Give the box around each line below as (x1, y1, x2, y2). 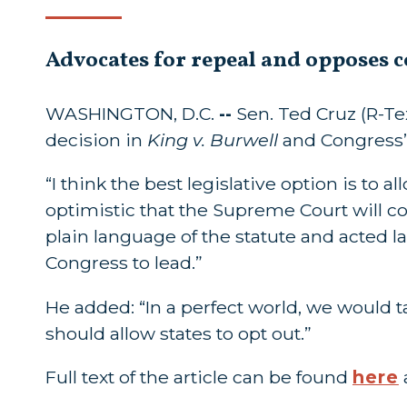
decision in (45, 128, 147, 151)
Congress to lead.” (45, 252, 203, 274)
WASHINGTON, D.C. (45, 102, 214, 124)
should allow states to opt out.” (45, 322, 312, 344)
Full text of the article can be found (45, 366, 352, 389)
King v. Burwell (147, 128, 278, 151)
